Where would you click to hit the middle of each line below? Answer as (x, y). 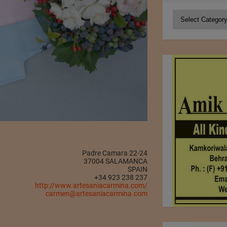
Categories (190, 15)
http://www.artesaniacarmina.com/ (91, 186)
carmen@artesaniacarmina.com (97, 194)
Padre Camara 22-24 (115, 153)
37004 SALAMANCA (116, 161)
